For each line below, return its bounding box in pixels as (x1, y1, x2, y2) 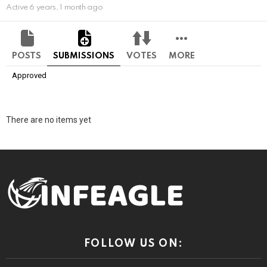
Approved (12, 71, 46, 80)
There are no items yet (6, 115, 91, 125)
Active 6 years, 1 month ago (6, 4, 103, 12)
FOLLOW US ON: (83, 238, 184, 250)
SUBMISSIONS (53, 52, 114, 61)
